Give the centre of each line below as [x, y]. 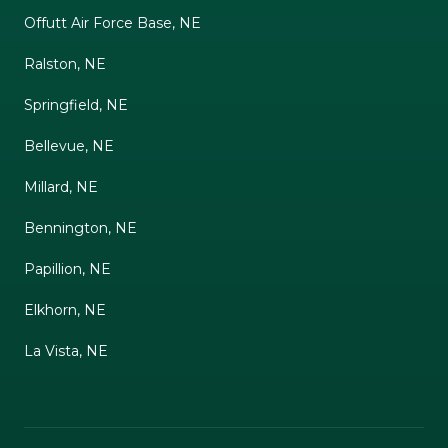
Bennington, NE [80, 227]
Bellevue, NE [69, 145]
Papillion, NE [67, 268]
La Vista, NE [66, 350]
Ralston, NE [65, 63]
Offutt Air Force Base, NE [112, 22]
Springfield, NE [76, 104]
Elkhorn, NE [65, 309]
